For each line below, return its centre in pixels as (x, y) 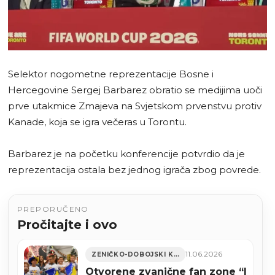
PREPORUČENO (53, 209)
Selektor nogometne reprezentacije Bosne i (111, 74)
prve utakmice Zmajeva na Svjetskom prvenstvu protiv (135, 106)
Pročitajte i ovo (67, 224)
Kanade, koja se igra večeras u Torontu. (97, 122)
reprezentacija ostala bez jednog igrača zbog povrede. (134, 169)
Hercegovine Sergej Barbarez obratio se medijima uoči (135, 90)
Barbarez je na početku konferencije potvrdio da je (126, 153)
